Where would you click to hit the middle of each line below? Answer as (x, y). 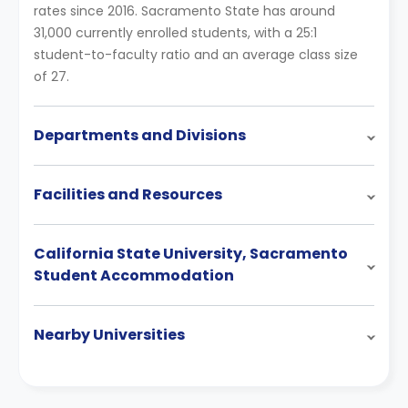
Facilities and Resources (128, 194)
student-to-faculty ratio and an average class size (196, 55)
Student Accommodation (134, 275)
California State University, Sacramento (191, 254)
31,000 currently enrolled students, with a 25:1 (175, 33)
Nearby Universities (109, 335)
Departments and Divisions (140, 135)
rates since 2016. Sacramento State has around (184, 11)
